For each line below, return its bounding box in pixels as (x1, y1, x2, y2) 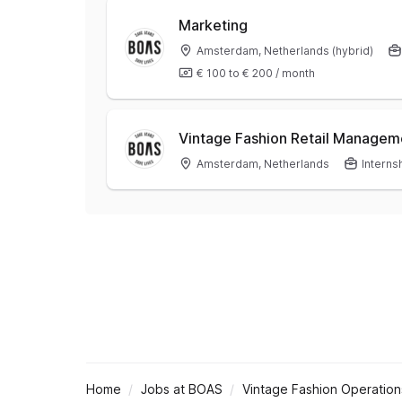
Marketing (179, 16, 248, 34)
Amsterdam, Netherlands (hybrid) (197, 44, 373, 57)
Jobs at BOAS (140, 380, 223, 397)
